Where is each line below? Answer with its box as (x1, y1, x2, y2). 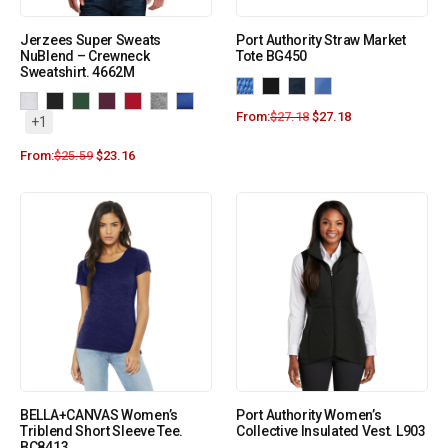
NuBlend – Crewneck (20, 48, 150, 65)
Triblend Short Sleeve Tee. (20, 423, 184, 440)
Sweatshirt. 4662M (20, 64, 135, 81)
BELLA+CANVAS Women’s (20, 407, 178, 424)
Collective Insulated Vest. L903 (236, 423, 426, 440)
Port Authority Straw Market (236, 32, 406, 49)
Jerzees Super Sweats (20, 32, 161, 49)
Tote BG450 (236, 48, 307, 65)
